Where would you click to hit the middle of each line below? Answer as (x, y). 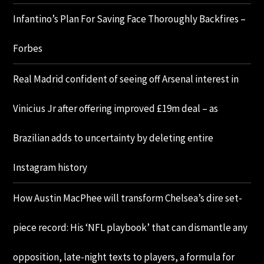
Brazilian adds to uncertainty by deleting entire (113, 138)
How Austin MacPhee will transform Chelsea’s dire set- (128, 198)
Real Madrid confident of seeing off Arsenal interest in (126, 79)
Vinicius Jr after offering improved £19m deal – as (116, 109)
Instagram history (50, 168)
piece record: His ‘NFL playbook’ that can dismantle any (131, 228)
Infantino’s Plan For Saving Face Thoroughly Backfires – (130, 19)
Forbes (28, 49)
